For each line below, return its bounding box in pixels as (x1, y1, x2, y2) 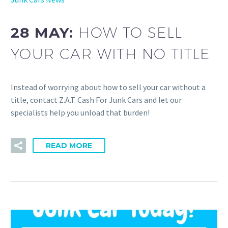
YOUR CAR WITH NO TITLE (11, 45, 210, 63)
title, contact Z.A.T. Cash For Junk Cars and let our (11, 94, 182, 105)
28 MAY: (11, 24, 79, 42)
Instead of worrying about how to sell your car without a (11, 81, 206, 92)
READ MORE (46, 141, 92, 151)
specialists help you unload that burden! (11, 107, 150, 118)
